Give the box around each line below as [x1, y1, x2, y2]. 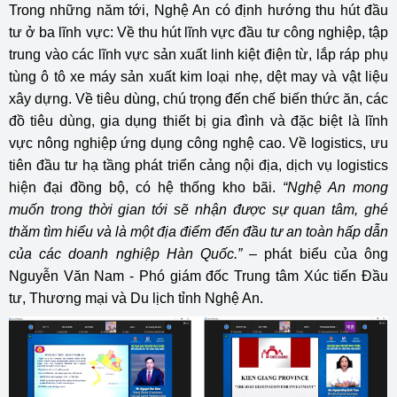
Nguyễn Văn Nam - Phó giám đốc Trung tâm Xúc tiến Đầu [9, 269, 388, 284]
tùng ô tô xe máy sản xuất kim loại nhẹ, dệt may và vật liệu [9, 69, 388, 85]
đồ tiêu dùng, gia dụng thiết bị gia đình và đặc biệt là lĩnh [9, 113, 388, 129]
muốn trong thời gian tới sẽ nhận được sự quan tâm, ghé [9, 202, 388, 218]
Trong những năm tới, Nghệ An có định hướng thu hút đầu [9, 3, 388, 19]
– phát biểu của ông [249, 246, 389, 262]
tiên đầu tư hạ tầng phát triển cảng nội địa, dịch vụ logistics [9, 158, 388, 174]
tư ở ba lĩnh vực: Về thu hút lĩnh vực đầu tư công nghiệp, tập [9, 25, 388, 41]
